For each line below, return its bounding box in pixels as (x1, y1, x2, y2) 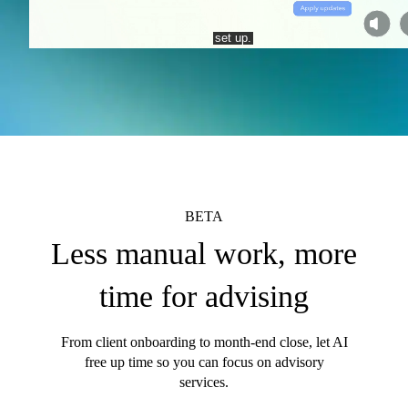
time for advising (99, 279, 309, 313)
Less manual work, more (51, 236, 357, 270)
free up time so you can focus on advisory (84, 353, 324, 370)
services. (179, 373, 229, 390)
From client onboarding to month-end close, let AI (60, 333, 348, 350)
